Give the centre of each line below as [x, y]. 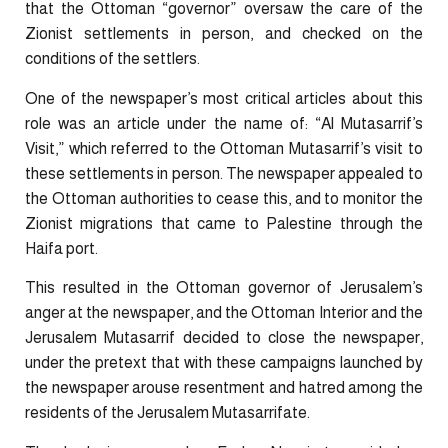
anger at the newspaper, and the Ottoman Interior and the [224, 313]
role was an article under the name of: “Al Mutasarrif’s [224, 123]
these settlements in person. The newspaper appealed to [224, 173]
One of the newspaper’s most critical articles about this [224, 98]
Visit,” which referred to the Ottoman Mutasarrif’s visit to [224, 148]
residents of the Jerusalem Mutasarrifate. [167, 413]
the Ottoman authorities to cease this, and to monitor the [224, 198]
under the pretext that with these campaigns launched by [224, 363]
